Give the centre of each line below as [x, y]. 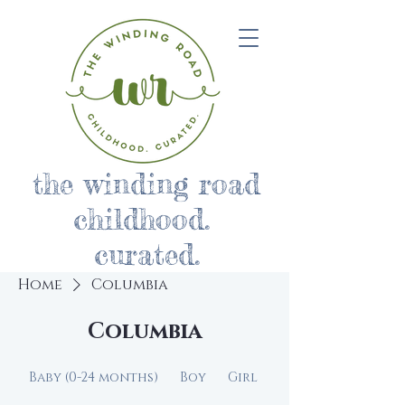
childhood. [146, 219]
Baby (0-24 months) [94, 377]
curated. [146, 254]
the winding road [146, 184]
